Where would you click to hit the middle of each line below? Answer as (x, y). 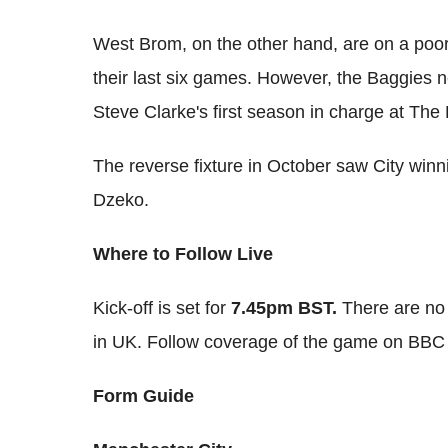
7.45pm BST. (286, 308)
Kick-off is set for (162, 308)
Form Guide (143, 396)
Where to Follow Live (183, 254)
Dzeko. (121, 200)
